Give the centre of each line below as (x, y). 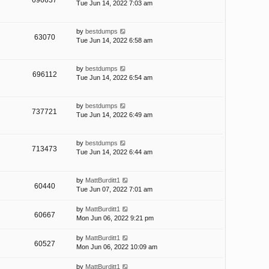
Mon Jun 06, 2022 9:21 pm (115, 218)
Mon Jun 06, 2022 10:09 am (117, 247)
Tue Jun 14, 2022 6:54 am (114, 78)
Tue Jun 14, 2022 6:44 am (114, 152)
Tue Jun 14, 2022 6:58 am (114, 41)
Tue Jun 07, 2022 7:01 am (114, 189)
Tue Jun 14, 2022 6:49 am (114, 115)
